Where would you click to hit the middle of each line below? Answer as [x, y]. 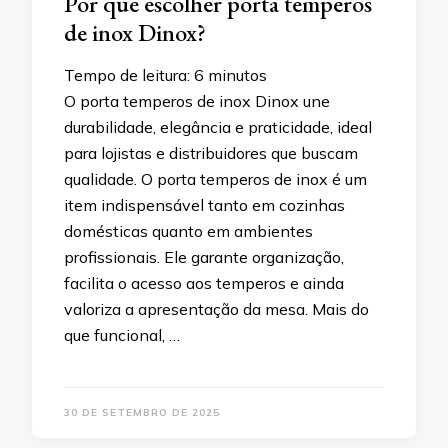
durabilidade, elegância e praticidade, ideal [218, 127]
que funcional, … [122, 335]
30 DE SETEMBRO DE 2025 [142, 413]
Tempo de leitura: [127, 75]
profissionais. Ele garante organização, [204, 257]
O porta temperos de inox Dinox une [197, 101]
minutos [237, 75]
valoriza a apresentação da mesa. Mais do [216, 309]
